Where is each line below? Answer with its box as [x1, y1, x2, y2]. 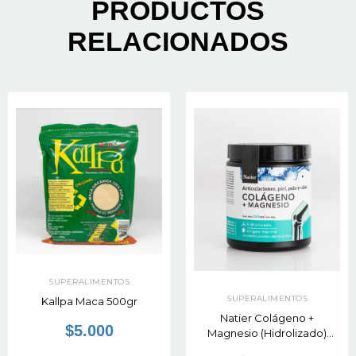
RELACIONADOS [68, 25, 288, 56]
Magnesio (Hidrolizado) [207, 326, 327, 339]
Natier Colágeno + [220, 311, 314, 324]
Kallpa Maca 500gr [41, 295, 137, 308]
